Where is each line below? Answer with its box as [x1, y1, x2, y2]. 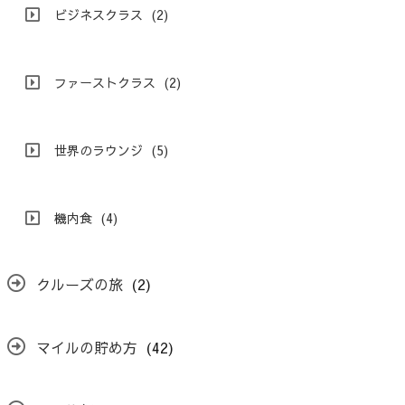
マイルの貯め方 [36, 336, 137, 357]
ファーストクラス [54, 72, 155, 91]
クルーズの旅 [36, 273, 123, 294]
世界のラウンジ [54, 140, 143, 159]
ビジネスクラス [54, 5, 143, 24]
